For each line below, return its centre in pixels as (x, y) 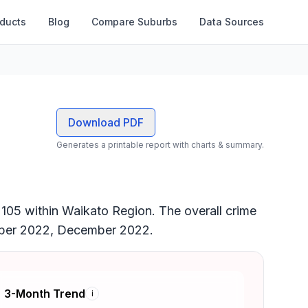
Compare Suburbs (134, 22)
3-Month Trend (45, 294)
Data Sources (232, 22)
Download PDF (106, 122)
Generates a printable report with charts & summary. (160, 145)
